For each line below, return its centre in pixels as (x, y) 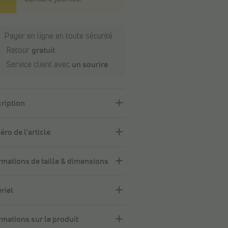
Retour (18, 51)
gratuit (43, 51)
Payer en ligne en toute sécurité (58, 36)
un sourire (90, 65)
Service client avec (38, 65)
